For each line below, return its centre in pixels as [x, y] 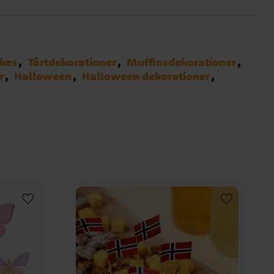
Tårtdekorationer [72, 62]
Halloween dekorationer [146, 76]
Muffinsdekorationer [182, 62]
